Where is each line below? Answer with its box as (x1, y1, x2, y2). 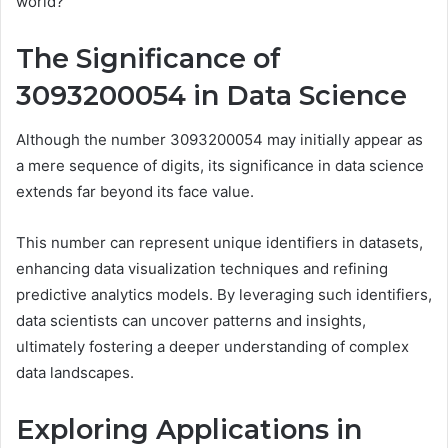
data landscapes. (16, 363, 134, 383)
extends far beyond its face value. (16, 182, 254, 202)
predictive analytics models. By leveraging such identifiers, (16, 285, 432, 305)
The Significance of (16, 41, 281, 75)
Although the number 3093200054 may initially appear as (16, 130, 423, 150)
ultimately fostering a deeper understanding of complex (16, 337, 409, 357)
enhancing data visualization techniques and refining (16, 259, 388, 279)
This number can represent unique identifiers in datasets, (16, 233, 423, 253)
